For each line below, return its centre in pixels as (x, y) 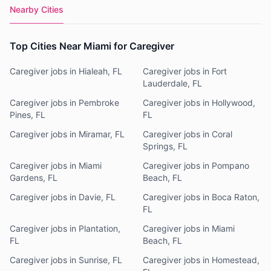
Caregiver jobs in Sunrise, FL (66, 260)
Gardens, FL (34, 178)
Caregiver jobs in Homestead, (201, 260)
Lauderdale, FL (172, 83)
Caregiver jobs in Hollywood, (199, 103)
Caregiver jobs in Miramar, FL (67, 134)
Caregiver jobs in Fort (185, 71)
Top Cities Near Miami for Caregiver (92, 46)
